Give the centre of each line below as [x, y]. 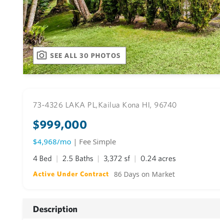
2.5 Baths [79, 158]
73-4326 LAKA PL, [66, 105]
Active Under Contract [71, 174]
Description [55, 209]
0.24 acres [158, 158]
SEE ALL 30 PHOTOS [86, 55]
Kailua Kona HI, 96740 [137, 105]
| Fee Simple [95, 141]
